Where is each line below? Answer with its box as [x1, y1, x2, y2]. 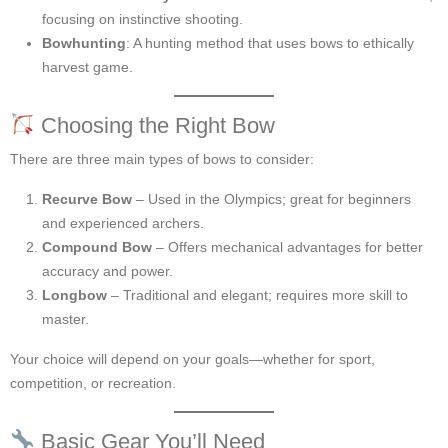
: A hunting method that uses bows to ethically [126, 34, 414, 51]
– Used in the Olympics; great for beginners [132, 190, 411, 207]
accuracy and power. [42, 262, 173, 279]
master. [42, 310, 89, 327]
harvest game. [42, 58, 133, 75]
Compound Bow [42, 238, 152, 255]
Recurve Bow [42, 190, 132, 207]
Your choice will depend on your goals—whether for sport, [10, 350, 375, 367]
